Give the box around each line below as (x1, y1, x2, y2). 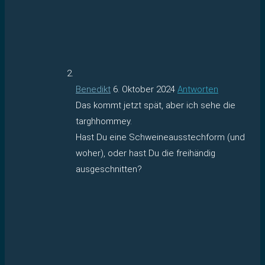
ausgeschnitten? (76, 163, 142, 174)
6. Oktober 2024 (113, 83, 175, 95)
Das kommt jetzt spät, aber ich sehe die (76, 99, 235, 111)
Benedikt (76, 83, 111, 95)
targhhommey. (76, 115, 132, 127)
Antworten (177, 83, 218, 95)
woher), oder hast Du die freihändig (76, 147, 215, 159)
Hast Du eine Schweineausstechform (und (76, 131, 245, 143)
